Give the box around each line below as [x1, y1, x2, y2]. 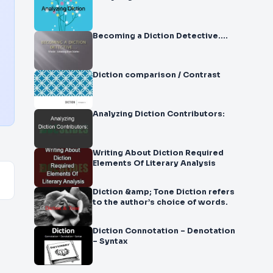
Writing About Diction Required [93, 148, 224, 158]
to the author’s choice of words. [93, 197, 228, 207]
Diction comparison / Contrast [93, 70, 221, 80]
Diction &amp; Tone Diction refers [93, 187, 235, 197]
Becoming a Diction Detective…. [93, 31, 228, 41]
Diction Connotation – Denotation [93, 226, 235, 236]
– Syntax [93, 236, 128, 246]
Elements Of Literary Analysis [93, 158, 216, 168]
